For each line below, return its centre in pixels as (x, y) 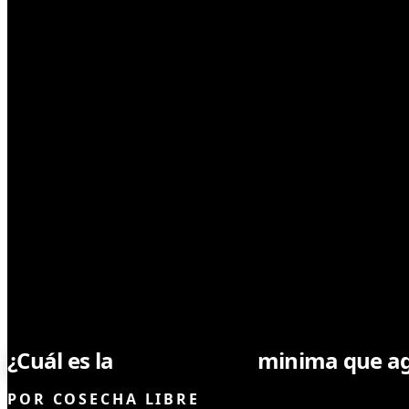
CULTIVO (61, 322)
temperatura (185, 361)
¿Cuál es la (63, 361)
